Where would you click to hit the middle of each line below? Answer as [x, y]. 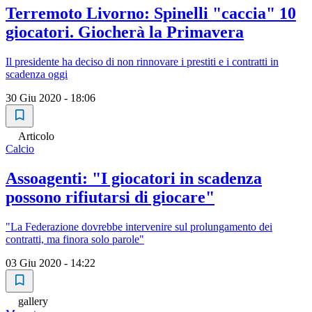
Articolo [36, 136]
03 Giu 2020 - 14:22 [50, 263]
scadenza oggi [37, 75]
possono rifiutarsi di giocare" [110, 197]
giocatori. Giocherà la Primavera [125, 32]
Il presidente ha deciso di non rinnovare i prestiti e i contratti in [142, 62]
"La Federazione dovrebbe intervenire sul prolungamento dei [139, 227]
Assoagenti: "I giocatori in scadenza [134, 179]
